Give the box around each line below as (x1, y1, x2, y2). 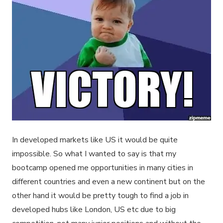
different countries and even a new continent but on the (12, 176, 205, 187)
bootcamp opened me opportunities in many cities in (12, 162, 193, 173)
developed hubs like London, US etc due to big (12, 204, 176, 215)
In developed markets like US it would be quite (12, 134, 178, 145)
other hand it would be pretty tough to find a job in (12, 190, 189, 201)
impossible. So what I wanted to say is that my (12, 148, 176, 159)
